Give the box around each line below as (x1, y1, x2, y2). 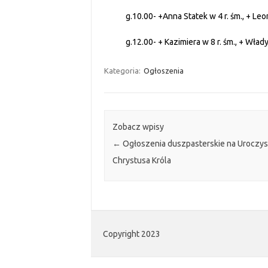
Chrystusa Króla (112, 156, 171, 166)
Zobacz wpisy (112, 122, 164, 132)
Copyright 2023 (103, 229, 160, 239)
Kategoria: (103, 66, 142, 75)
